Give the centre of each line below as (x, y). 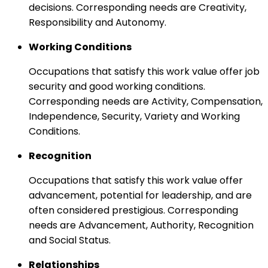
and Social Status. (70, 240)
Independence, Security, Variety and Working (134, 116)
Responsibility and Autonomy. (98, 22)
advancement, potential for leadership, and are (140, 195)
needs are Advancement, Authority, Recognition (141, 225)
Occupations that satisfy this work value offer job (144, 71)
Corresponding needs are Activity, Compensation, (146, 101)
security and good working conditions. (117, 86)
